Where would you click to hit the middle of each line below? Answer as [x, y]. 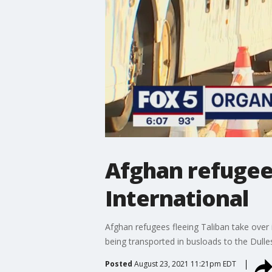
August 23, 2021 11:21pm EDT [185, 263]
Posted [118, 263]
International [176, 198]
